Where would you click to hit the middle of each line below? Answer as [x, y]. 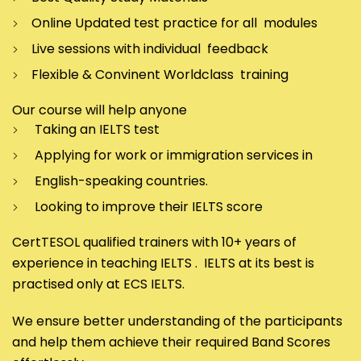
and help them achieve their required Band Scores [171, 342]
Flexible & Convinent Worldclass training [158, 75]
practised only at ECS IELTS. [98, 284]
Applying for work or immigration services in [170, 156]
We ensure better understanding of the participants [177, 322]
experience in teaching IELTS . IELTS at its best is [163, 263]
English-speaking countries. [118, 181]
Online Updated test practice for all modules [173, 23]
